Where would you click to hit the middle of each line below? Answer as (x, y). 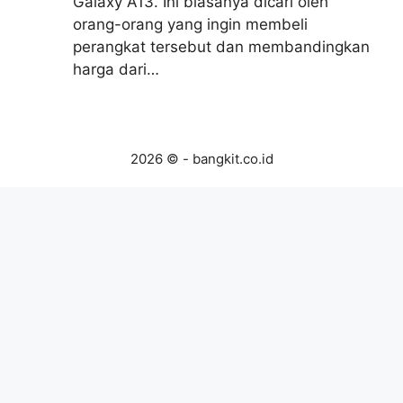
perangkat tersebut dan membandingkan (221, 47)
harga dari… (116, 69)
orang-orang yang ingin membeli (190, 24)
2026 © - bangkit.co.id (201, 158)
